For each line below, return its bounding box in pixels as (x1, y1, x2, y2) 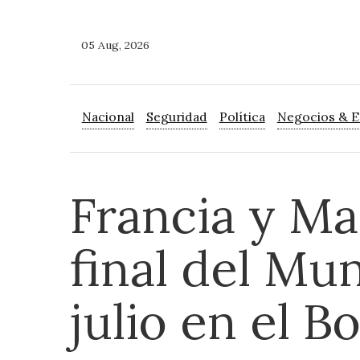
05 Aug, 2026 (81, 38, 150, 53)
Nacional (81, 108, 134, 125)
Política (219, 108, 265, 125)
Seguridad (145, 108, 207, 125)
